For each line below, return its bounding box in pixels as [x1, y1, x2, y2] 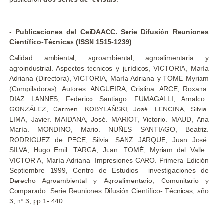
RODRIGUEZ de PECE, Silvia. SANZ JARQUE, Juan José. [9, 136, 209, 144]
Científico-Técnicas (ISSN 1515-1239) [9, 38, 132, 46]
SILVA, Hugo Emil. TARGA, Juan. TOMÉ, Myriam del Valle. [9, 146, 209, 154]
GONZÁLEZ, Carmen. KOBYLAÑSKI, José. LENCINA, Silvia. [9, 105, 209, 113]
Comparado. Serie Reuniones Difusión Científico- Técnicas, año [9, 187, 209, 195]
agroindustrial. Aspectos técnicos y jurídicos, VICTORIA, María [9, 64, 209, 72]
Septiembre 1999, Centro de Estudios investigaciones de [9, 166, 209, 174]
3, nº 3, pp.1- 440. [9, 197, 65, 205]
